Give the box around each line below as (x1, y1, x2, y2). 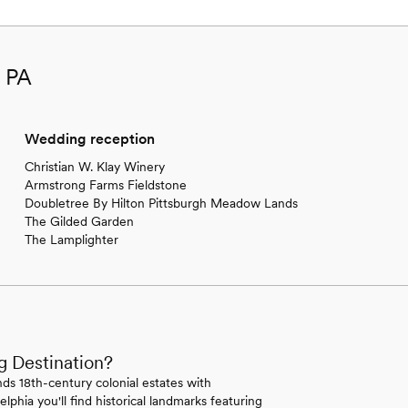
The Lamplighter (24, 231, 118, 247)
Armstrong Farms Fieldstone (24, 177, 187, 192)
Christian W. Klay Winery (24, 158, 165, 174)
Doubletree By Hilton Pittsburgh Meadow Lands (24, 195, 298, 210)
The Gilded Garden (24, 213, 134, 229)
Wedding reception (24, 129, 155, 148)
